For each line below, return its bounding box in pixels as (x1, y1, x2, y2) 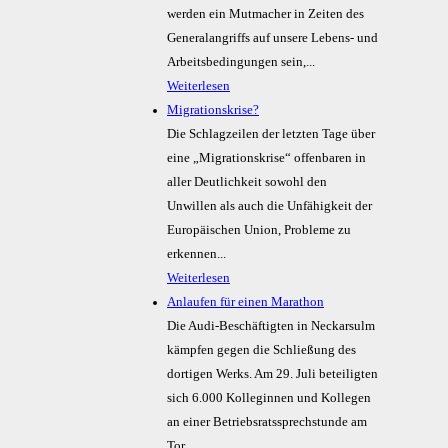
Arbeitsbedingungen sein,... (167, 55, 315, 70)
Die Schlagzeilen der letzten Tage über (167, 127, 375, 142)
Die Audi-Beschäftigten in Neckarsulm (167, 319, 375, 334)
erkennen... (167, 247, 226, 262)
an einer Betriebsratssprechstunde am (167, 415, 367, 430)
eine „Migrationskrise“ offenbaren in (167, 151, 366, 166)
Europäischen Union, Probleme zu (167, 223, 351, 238)
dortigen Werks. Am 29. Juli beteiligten (167, 367, 378, 382)
